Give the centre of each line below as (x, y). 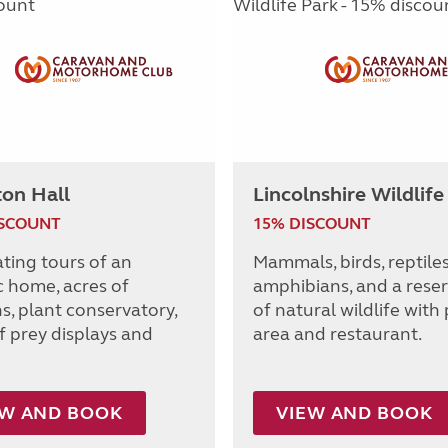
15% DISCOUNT (312, 224)
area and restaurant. (337, 334)
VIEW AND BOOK (354, 413)
